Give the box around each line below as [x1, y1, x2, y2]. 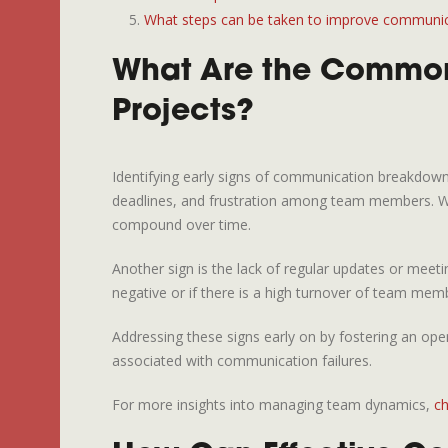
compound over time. [112, 215, 251, 235]
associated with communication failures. [112, 351, 372, 371]
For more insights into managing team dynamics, [112, 395, 434, 415]
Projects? [112, 98, 254, 129]
